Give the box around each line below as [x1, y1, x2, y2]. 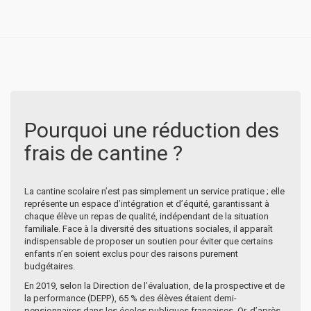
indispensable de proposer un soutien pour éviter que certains [24, 235, 273, 246]
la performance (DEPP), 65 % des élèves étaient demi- [24, 292, 237, 303]
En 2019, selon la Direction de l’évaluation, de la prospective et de [24, 280, 285, 291]
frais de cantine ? [24, 140, 183, 165]
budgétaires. [24, 260, 75, 271]
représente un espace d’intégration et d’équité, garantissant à [24, 198, 269, 209]
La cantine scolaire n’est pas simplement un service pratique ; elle [24, 185, 285, 196]
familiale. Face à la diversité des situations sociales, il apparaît [24, 223, 273, 234]
